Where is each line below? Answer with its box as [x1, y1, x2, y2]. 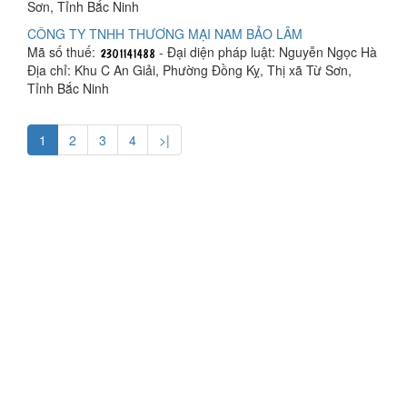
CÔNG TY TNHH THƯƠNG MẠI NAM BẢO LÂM [27, 24, 303, 43]
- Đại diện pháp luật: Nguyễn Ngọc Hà [155, 42, 377, 61]
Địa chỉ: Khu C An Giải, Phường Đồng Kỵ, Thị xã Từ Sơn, [27, 60, 352, 79]
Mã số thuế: [27, 42, 99, 61]
